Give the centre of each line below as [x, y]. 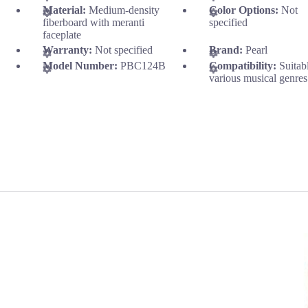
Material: [66, 10]
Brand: [228, 50]
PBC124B [143, 66]
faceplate [62, 34]
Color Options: [245, 10]
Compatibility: [244, 66]
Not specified [124, 50]
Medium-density [124, 10]
